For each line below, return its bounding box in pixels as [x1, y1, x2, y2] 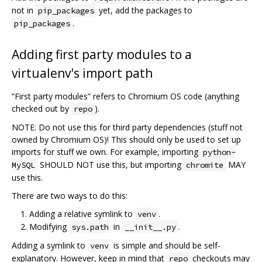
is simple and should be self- [111, 240, 220, 251]
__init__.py [125, 222, 176, 233]
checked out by [12, 103, 71, 115]
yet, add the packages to [96, 5, 192, 16]
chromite [186, 160, 223, 171]
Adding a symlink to [12, 240, 88, 251]
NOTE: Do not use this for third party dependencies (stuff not [12, 122, 243, 133]
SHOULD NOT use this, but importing [37, 159, 184, 171]
